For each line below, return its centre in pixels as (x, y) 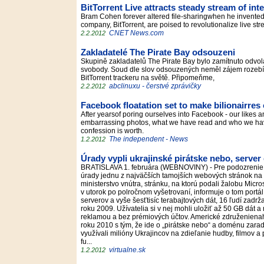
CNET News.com (136, 33)
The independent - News (148, 139)
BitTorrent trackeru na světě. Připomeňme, (149, 78)
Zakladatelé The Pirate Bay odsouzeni (158, 52)
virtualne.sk (127, 250)
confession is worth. (114, 131)
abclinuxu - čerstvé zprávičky (155, 86)
